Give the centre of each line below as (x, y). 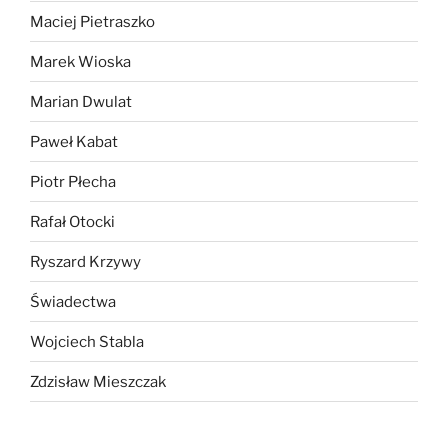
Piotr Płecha (73, 181)
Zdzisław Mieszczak (98, 381)
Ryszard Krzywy (85, 261)
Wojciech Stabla (87, 341)
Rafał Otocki (72, 221)
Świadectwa (73, 301)
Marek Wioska (80, 61)
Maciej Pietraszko (92, 21)
